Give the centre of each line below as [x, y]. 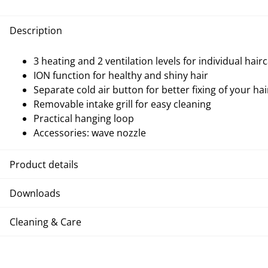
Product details [44, 164]
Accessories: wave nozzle [90, 133]
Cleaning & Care [45, 222]
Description [36, 30]
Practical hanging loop [84, 119]
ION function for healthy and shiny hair [121, 76]
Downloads [35, 193]
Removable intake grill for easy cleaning [122, 104]
